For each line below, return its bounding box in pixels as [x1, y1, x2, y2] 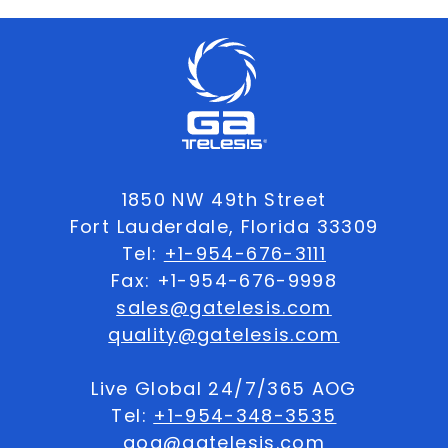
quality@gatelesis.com [108, 321, 340, 347]
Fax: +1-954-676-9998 [111, 267, 337, 293]
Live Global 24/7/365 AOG [91, 375, 357, 401]
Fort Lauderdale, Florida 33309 [69, 213, 379, 239]
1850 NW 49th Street [121, 186, 327, 212]
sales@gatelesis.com [116, 294, 332, 320]
